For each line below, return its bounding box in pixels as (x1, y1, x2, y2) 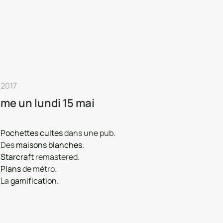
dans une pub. (63, 127, 115, 138)
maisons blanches (16, 139, 82, 150)
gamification (10, 175, 57, 186)
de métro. (21, 163, 57, 174)
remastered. (35, 151, 80, 162)
